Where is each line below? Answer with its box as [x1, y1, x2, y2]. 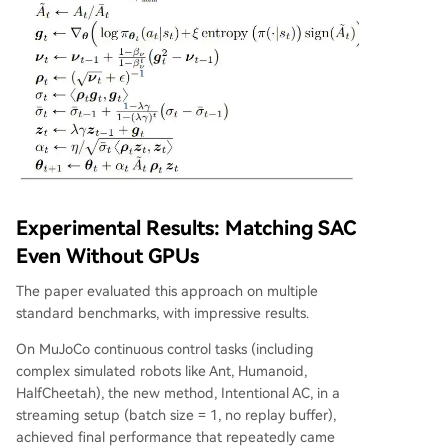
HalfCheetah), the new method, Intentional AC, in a [16, 385, 340, 402]
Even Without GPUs [16, 244, 199, 269]
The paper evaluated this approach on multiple [16, 283, 318, 300]
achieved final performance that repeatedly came [16, 429, 335, 446]
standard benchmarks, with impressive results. [16, 305, 309, 322]
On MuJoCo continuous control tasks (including [16, 341, 314, 358]
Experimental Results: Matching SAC [16, 216, 357, 241]
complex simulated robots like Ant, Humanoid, [16, 363, 307, 380]
